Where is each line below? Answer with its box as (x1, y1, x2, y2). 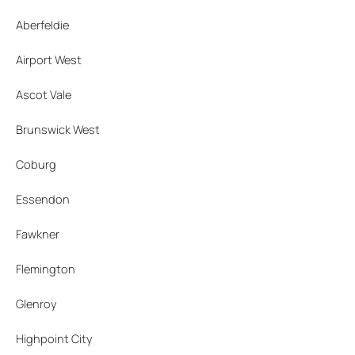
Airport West (16, 51, 82, 67)
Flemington (16, 260, 75, 277)
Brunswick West (16, 120, 100, 137)
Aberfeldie (16, 16, 69, 32)
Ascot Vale (16, 86, 71, 102)
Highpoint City (16, 330, 93, 346)
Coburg (16, 155, 56, 172)
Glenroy (16, 295, 57, 311)
